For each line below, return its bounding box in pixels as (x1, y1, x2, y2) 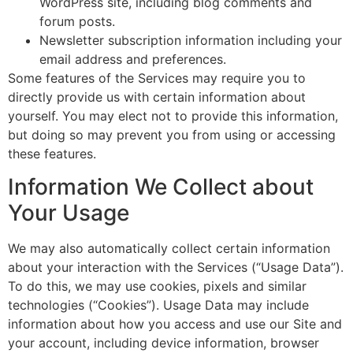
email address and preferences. (39, 50, 226, 67)
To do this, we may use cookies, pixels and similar (8, 278, 307, 295)
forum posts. (39, 13, 115, 29)
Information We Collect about (8, 173, 314, 201)
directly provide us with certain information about (8, 88, 306, 105)
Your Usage (8, 199, 129, 227)
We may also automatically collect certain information (8, 240, 330, 257)
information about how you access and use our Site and (8, 316, 342, 333)
